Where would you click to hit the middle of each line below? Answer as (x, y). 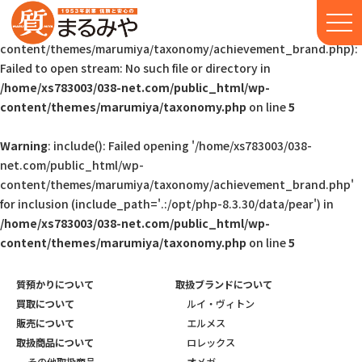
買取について (45, 304)
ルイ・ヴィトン (221, 304)
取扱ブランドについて (224, 284)
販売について (45, 323)
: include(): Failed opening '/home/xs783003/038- (180, 145)
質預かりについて (55, 284)
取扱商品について (55, 343)
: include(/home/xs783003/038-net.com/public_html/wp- (204, 29)
